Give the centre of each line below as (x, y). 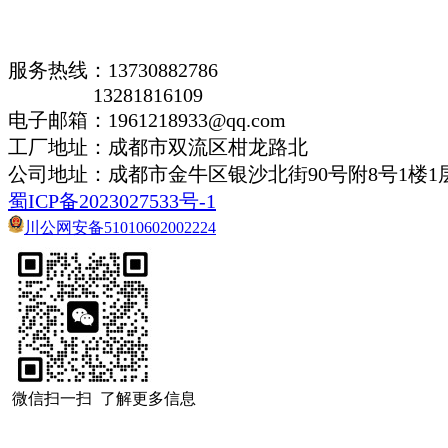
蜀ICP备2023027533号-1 (112, 201)
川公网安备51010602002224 (120, 227)
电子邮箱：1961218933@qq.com (147, 120)
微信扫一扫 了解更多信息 (102, 398)
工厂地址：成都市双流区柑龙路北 (158, 147)
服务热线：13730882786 (113, 70)
